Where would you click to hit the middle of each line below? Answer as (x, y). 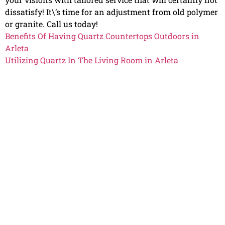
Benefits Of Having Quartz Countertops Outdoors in (102, 36)
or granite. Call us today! (51, 24)
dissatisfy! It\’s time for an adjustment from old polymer (111, 12)
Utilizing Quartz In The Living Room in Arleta (92, 60)
